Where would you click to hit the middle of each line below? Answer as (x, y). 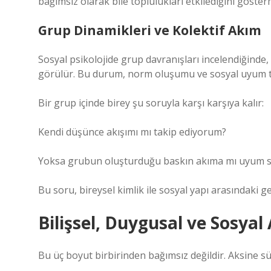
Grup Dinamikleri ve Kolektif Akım (150, 30)
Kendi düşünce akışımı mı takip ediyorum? (132, 132)
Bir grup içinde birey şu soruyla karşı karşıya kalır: (151, 103)
